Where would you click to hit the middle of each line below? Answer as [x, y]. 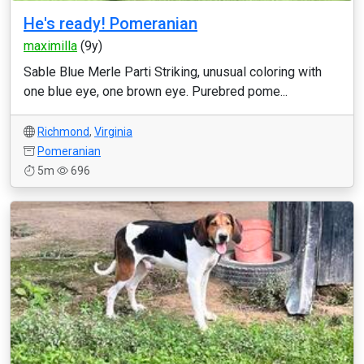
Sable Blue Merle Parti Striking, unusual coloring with [173, 72]
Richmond [63, 132]
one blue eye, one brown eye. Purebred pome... [156, 91]
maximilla [50, 46]
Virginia [113, 132]
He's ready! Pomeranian [110, 24]
